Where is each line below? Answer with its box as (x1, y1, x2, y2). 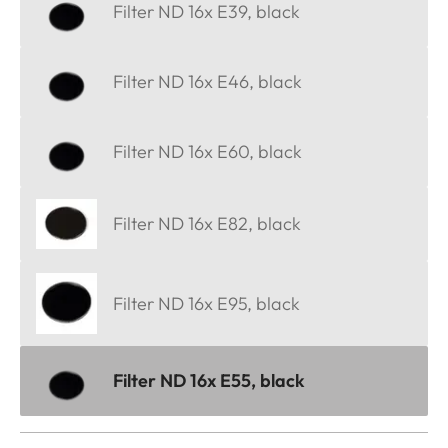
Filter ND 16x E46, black (113, 70, 302, 94)
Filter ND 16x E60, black (113, 139, 302, 163)
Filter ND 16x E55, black (113, 369, 305, 393)
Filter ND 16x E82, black (113, 212, 301, 236)
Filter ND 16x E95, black (113, 291, 300, 315)
